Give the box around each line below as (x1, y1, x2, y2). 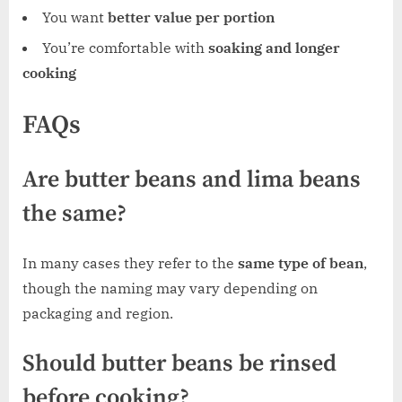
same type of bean (238, 253, 363, 272)
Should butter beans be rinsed (22, 348, 336, 379)
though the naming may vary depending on (22, 278, 318, 297)
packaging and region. (22, 303, 173, 322)
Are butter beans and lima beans (22, 164, 361, 195)
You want (42, 7, 108, 26)
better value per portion (108, 7, 275, 26)
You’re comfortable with (42, 39, 208, 57)
